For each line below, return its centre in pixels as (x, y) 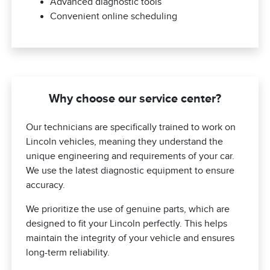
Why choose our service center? (135, 99)
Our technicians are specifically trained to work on (131, 127)
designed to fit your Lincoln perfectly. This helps (127, 224)
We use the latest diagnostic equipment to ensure (130, 171)
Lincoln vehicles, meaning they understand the (125, 142)
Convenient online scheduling (114, 17)
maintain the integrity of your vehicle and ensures (130, 238)
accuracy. (46, 185)
